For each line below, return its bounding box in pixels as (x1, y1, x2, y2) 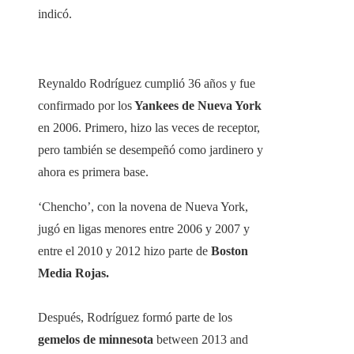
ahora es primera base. (38, 165, 149, 179)
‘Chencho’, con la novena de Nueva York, (38, 200, 248, 214)
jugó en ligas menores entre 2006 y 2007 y (38, 222, 250, 236)
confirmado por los (38, 99, 132, 113)
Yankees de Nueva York (132, 99, 262, 113)
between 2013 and (153, 333, 248, 347)
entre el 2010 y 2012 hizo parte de (38, 244, 211, 258)
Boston (211, 244, 248, 258)
